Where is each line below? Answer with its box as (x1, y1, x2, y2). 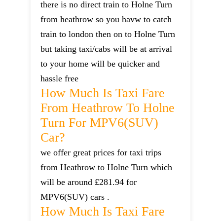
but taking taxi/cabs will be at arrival (40, 44, 173, 54)
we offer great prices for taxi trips (40, 147, 162, 158)
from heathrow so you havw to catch (40, 14, 172, 25)
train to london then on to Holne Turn (40, 29, 176, 39)
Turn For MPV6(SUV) (40, 115, 159, 130)
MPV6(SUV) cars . (40, 192, 110, 202)
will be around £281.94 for (40, 177, 137, 187)
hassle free (40, 74, 79, 84)
